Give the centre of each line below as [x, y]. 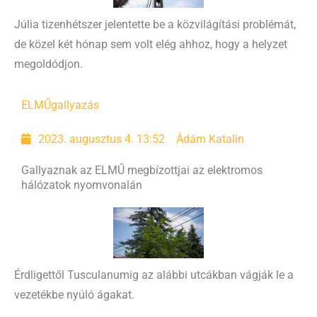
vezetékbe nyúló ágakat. [74, 295]
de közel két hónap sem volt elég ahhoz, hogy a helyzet [151, 44]
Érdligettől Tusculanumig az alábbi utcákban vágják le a [154, 275]
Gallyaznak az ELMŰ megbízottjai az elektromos [142, 170]
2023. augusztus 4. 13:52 [102, 139]
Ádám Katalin [211, 139]
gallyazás [75, 105]
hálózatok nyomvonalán [82, 185]
